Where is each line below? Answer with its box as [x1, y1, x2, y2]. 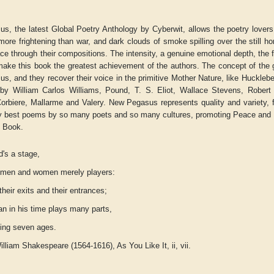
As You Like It [117, 241, 168, 250]
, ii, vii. [167, 241, 191, 250]
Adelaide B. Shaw [79, 199, 141, 210]
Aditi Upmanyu [217, 199, 272, 210]
